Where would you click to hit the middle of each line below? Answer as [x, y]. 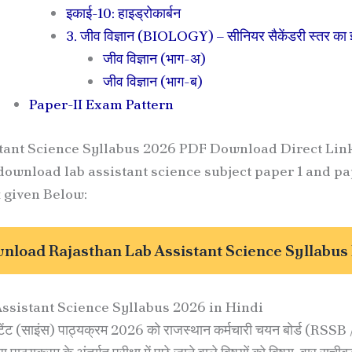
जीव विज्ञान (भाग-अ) [154, 58]
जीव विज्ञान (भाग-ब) [153, 81]
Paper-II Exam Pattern [101, 104]
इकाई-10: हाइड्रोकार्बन [123, 13]
